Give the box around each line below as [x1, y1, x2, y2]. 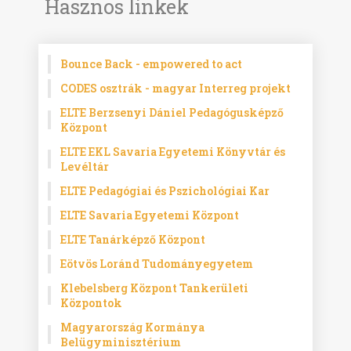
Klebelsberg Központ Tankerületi [60, 280, 249, 296]
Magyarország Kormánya [60, 320, 205, 335]
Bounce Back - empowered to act [60, 56, 243, 72]
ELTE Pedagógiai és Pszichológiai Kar [60, 183, 270, 199]
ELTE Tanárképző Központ [60, 232, 206, 248]
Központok [60, 295, 123, 311]
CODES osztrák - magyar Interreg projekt [60, 81, 291, 96]
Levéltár [60, 159, 110, 175]
